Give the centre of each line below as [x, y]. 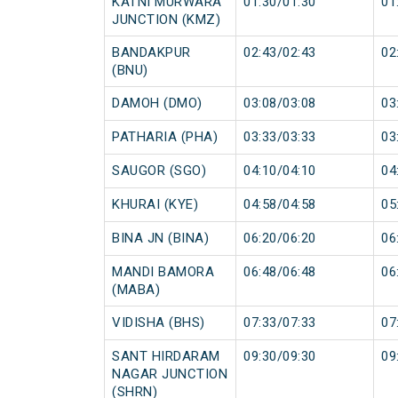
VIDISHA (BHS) [159, 323]
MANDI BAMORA [163, 272]
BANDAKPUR [151, 53]
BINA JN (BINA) [160, 239]
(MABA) [136, 290]
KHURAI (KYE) [155, 205]
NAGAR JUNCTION [170, 374]
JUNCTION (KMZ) [166, 20]
